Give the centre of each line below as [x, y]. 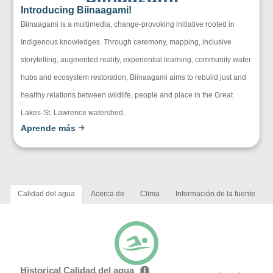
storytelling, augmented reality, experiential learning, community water [136, 60]
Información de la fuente [215, 194]
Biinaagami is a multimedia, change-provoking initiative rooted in [128, 25]
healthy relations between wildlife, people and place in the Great [127, 95]
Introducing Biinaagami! [76, 10]
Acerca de [108, 194]
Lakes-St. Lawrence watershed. [73, 113]
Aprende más [50, 128]
